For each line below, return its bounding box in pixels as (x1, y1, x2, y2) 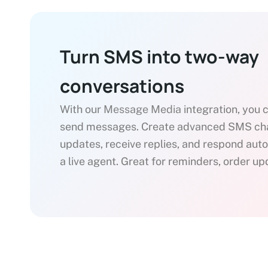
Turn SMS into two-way (60, 44, 259, 69)
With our (60, 103, 103, 116)
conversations (60, 74, 184, 99)
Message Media (103, 103, 181, 116)
